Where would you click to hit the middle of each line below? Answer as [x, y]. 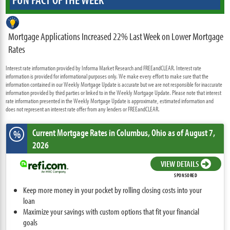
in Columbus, [130, 132]
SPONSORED [186, 176]
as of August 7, [191, 132]
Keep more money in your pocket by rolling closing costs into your [113, 189]
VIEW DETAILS [179, 164]
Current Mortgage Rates [71, 132]
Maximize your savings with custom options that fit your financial [111, 211]
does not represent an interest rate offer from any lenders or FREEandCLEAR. [83, 109]
